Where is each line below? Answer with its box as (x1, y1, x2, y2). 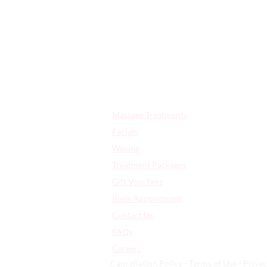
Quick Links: (108, 95, 154, 105)
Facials (112, 126, 138, 136)
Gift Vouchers (112, 176, 163, 187)
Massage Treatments (112, 109, 187, 120)
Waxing (112, 142, 139, 153)
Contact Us (112, 209, 153, 220)
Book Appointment (112, 193, 182, 203)
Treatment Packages (112, 159, 186, 170)
